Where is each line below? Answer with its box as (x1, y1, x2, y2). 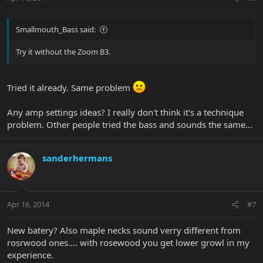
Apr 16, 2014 (7, 199, 49, 210)
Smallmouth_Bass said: (16, 24, 96, 35)
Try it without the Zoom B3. (16, 46, 110, 58)
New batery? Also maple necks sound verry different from (7, 224, 241, 237)
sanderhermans (42, 151, 112, 164)
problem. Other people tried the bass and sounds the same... (7, 118, 252, 130)
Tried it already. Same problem (7, 81, 133, 93)
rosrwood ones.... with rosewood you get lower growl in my (7, 237, 249, 249)
